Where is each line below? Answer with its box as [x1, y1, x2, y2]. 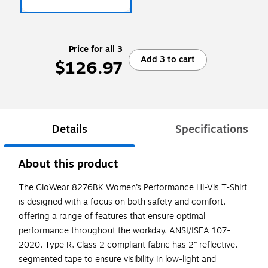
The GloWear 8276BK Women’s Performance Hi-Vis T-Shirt [19, 181, 247, 194]
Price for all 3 [69, 42, 123, 56]
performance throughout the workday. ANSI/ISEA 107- [19, 224, 230, 237]
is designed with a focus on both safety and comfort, [19, 196, 226, 209]
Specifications [175, 121, 248, 138]
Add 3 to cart [141, 53, 195, 66]
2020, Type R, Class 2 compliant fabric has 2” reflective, [19, 239, 237, 252]
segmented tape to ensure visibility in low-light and [19, 253, 216, 266]
